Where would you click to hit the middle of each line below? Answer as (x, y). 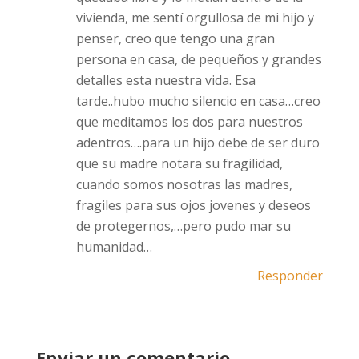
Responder (290, 276)
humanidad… (114, 247)
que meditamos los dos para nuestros (189, 122)
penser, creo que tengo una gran (175, 38)
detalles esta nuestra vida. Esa (165, 80)
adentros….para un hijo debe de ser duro (198, 143)
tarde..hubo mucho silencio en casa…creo (198, 101)
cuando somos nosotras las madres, (184, 184)
